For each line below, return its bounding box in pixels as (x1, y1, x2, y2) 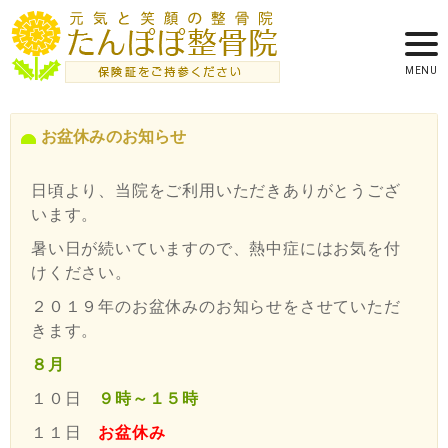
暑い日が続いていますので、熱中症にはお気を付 (31, 240, 401, 259)
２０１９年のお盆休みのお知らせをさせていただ (31, 298, 401, 317)
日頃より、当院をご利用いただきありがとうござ (31, 182, 401, 201)
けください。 (31, 264, 132, 283)
